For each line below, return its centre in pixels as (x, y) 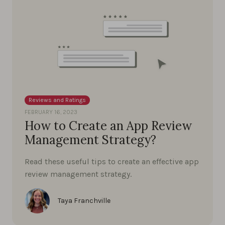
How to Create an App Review (108, 126)
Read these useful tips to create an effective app (112, 161)
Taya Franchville (84, 200)
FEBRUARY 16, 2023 (51, 112)
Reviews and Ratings (57, 100)
